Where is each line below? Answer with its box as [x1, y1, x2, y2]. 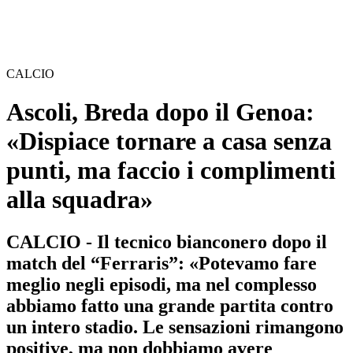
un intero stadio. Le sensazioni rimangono [6, 316, 344, 337]
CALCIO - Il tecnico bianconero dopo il [6, 231, 327, 252]
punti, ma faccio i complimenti [6, 156, 336, 185]
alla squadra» [6, 185, 153, 214]
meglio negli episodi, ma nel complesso [6, 273, 317, 295]
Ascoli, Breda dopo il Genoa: [6, 98, 314, 127]
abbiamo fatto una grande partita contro [6, 295, 333, 316]
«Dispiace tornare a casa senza [6, 127, 332, 156]
